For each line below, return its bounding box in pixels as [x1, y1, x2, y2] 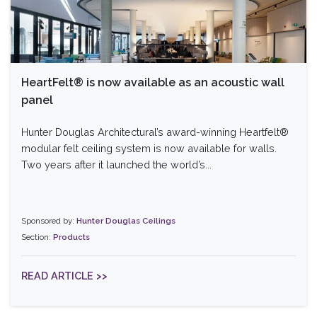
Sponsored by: [21, 216, 76, 226]
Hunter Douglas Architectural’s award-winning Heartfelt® [21, 126, 289, 139]
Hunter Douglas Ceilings [76, 216, 175, 226]
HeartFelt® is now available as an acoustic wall [21, 76, 284, 90]
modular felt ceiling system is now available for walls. [21, 142, 277, 155]
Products [53, 232, 90, 243]
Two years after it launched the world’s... [21, 158, 212, 171]
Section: [21, 232, 53, 243]
